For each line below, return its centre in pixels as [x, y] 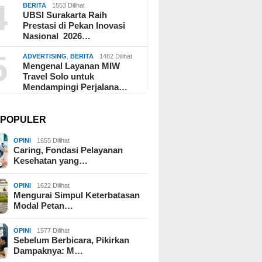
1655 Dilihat [54, 140]
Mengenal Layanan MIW [72, 65]
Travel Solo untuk [59, 76]
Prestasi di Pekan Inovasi [74, 25]
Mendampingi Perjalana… [75, 87]
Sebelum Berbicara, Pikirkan [72, 240]
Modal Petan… [44, 205]
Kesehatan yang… [51, 160]
